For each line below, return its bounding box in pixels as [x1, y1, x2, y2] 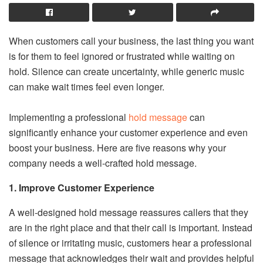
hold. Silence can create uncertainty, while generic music [9, 64, 244, 78]
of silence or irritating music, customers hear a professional [9, 235, 252, 249]
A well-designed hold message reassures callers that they [9, 205, 248, 219]
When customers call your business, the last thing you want [9, 33, 254, 48]
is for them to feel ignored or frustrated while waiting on [9, 49, 235, 63]
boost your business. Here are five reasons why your [9, 140, 226, 154]
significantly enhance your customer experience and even [9, 125, 248, 139]
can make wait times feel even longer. [9, 79, 164, 93]
